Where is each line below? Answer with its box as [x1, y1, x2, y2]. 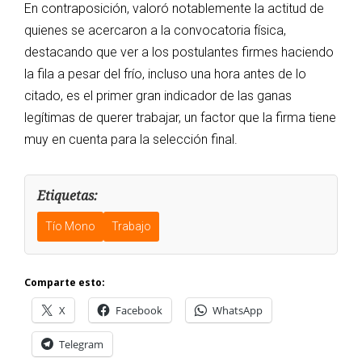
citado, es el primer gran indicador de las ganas [24, 88, 292, 104]
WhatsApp [213, 303, 263, 318]
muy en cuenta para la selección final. [24, 132, 238, 148]
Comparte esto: [24, 276, 105, 290]
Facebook [116, 303, 162, 318]
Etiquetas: [37, 187, 98, 205]
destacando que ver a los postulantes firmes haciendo [24, 44, 334, 61]
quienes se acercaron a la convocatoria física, [24, 23, 286, 39]
